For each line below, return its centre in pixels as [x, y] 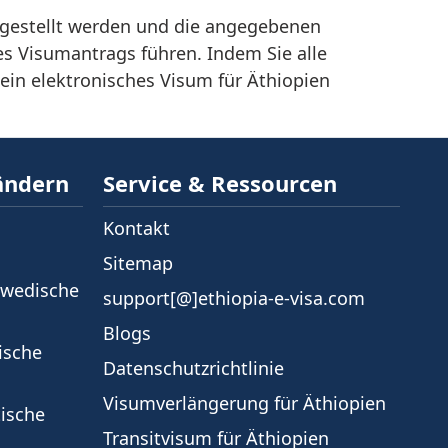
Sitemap [138, 263]
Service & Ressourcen [220, 183]
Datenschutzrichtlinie [193, 368]
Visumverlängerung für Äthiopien [244, 403]
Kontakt [136, 228]
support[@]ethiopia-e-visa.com [234, 298]
